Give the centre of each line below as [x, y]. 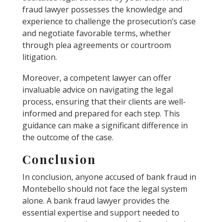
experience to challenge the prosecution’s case [109, 21]
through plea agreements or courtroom [96, 45]
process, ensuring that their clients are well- [104, 101]
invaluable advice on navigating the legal [97, 89]
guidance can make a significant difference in [105, 125]
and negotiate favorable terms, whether [96, 33]
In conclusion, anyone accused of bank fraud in [109, 177]
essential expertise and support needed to [101, 212]
